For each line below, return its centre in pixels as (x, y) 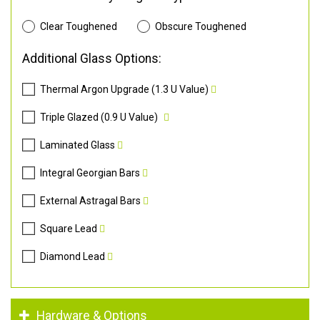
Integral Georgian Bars (90, 172)
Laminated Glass (77, 145)
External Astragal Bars (90, 200)
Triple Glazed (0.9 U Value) (99, 117)
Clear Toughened (78, 26)
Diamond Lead (72, 256)
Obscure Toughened (200, 26)
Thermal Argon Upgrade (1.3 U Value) (124, 89)
